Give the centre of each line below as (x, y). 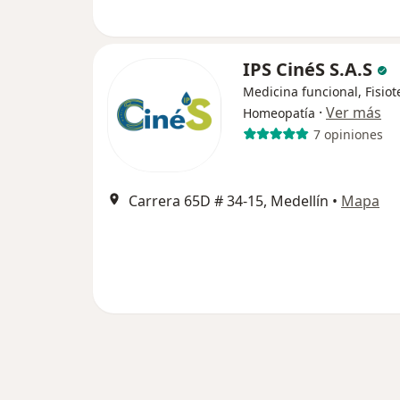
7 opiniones (348, 134)
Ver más (354, 112)
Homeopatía (279, 113)
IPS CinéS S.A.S (310, 69)
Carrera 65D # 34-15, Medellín (229, 201)
